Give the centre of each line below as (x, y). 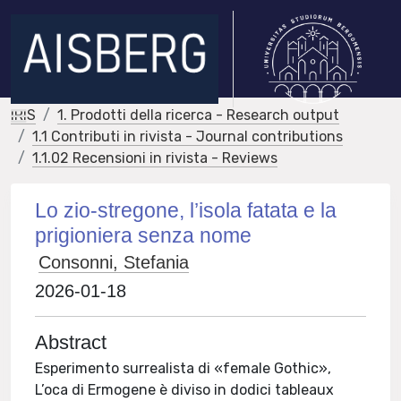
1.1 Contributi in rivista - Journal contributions (188, 137)
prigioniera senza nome (144, 235)
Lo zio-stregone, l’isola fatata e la (186, 210)
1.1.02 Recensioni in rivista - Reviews (155, 158)
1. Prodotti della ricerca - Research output (198, 115)
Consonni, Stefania (114, 262)
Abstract (71, 342)
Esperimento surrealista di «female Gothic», (183, 368)
